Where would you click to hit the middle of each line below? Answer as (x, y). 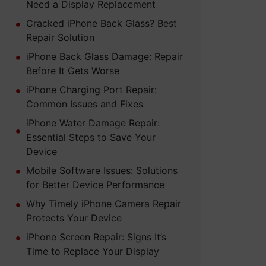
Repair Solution (60, 38)
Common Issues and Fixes (84, 104)
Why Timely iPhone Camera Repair (103, 204)
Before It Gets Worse (72, 71)
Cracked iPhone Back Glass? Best (101, 23)
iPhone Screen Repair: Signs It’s (96, 237)
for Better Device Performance (95, 185)
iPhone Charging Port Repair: (91, 90)
